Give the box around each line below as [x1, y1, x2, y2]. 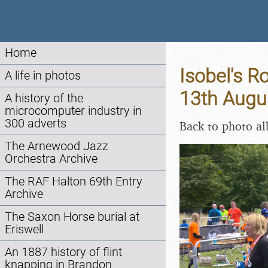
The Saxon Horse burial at [5, 210, 139, 224]
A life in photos [5, 69, 81, 83]
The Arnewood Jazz [5, 139, 108, 153]
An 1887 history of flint [5, 245, 122, 259]
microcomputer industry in [5, 104, 142, 118]
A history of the [5, 92, 83, 105]
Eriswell [5, 223, 44, 236]
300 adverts [5, 117, 66, 130]
